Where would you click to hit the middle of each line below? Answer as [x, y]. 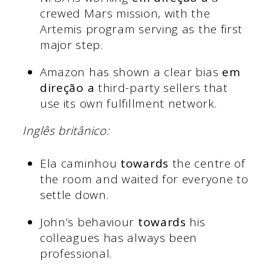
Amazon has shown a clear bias [131, 72]
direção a [67, 87]
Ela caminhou [80, 164]
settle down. [74, 195]
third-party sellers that [161, 87]
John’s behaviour [89, 222]
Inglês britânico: [68, 130]
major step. [71, 44]
